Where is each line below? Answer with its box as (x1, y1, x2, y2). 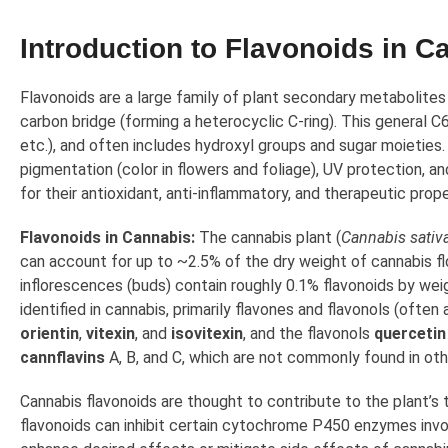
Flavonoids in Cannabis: (20, 228, 195, 248)
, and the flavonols (243, 324, 374, 344)
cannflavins (20, 348, 105, 368)
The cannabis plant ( (195, 228, 341, 248)
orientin (20, 324, 79, 344)
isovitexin (171, 324, 243, 344)
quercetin (374, 324, 446, 344)
